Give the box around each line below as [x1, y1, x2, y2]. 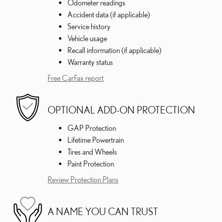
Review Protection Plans [48, 175, 118, 184]
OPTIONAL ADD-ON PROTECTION [48, 104, 195, 116]
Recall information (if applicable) [67, 46, 162, 55]
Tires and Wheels [67, 147, 117, 157]
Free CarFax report [48, 73, 104, 83]
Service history [67, 22, 111, 31]
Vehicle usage [67, 34, 107, 43]
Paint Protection [67, 159, 114, 168]
